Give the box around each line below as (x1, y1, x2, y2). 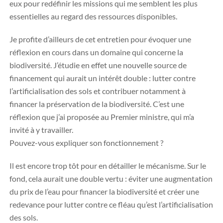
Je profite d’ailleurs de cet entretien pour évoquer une (9, 34, 191, 44)
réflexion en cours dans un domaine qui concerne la (9, 47, 183, 57)
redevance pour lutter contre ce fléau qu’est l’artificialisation (9, 200, 213, 209)
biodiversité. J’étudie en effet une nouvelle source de (9, 60, 187, 70)
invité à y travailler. (9, 125, 73, 134)
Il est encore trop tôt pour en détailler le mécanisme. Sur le (9, 161, 206, 170)
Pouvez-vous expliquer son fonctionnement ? (9, 138, 163, 147)
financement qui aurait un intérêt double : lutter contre (9, 73, 196, 83)
